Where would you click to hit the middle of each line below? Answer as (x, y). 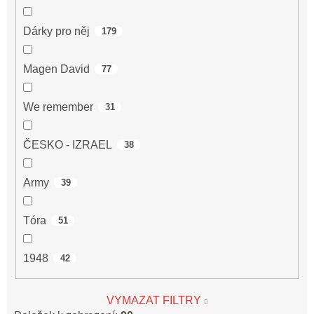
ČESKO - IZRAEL (68, 144)
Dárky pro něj (56, 31)
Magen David (56, 69)
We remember (58, 107)
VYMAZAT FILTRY (153, 300)
